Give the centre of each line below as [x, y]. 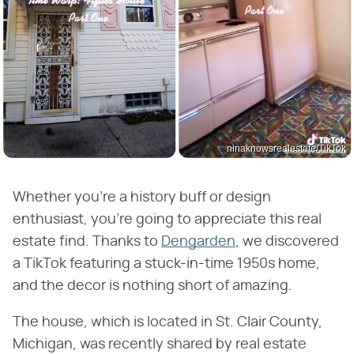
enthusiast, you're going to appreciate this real [167, 219]
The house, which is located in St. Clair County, [168, 322]
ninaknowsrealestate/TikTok [286, 148]
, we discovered [287, 241]
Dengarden [198, 241]
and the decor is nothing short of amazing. [153, 286]
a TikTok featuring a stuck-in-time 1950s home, [166, 264]
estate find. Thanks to [87, 241]
